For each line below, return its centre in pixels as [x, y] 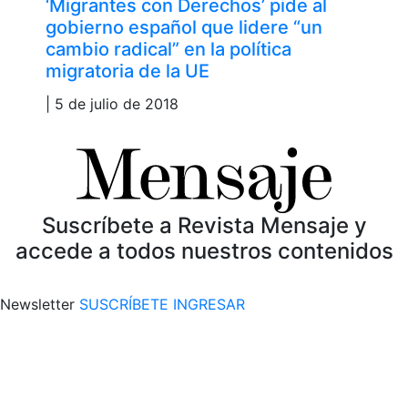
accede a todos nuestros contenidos [204, 250]
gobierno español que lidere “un [184, 27]
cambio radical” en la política [168, 49]
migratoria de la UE [127, 71]
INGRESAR [209, 304]
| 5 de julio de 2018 [112, 103]
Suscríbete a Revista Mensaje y [204, 225]
